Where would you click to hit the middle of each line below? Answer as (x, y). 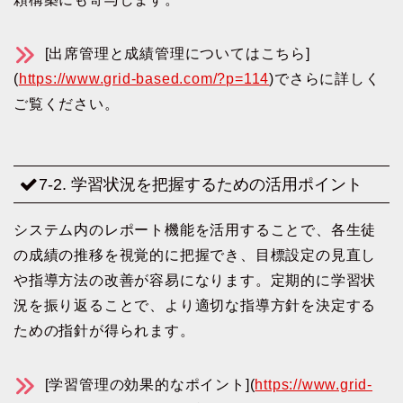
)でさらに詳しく (325, 78)
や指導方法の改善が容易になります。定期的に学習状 (195, 281)
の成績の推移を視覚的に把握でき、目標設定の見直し (195, 255)
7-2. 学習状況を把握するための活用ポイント (201, 184)
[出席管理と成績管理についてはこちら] (175, 53)
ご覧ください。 (67, 103)
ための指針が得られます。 (104, 331)
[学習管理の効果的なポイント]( (148, 385)
